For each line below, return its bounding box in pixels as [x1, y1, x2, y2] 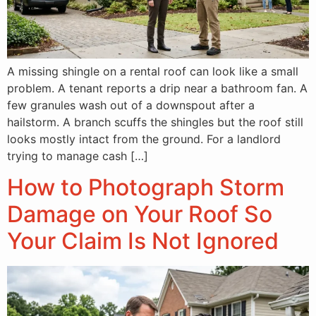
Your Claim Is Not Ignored [7, 227, 279, 255]
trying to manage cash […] [7, 148, 148, 163]
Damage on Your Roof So [7, 200, 272, 229]
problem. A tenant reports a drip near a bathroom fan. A [7, 80, 308, 95]
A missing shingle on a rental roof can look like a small [7, 63, 298, 78]
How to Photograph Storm [7, 174, 284, 202]
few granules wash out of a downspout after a [7, 97, 255, 112]
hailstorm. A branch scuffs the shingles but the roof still [7, 114, 303, 129]
